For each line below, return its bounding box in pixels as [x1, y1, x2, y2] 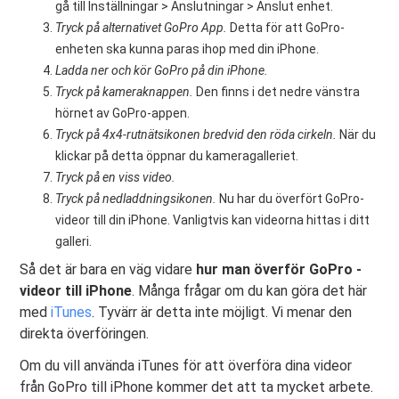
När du [337, 127, 377, 142]
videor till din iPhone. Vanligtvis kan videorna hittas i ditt [55, 213, 370, 228]
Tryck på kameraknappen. [55, 85, 194, 100]
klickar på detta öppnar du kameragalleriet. [55, 149, 299, 164]
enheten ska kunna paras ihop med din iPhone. [55, 42, 320, 57]
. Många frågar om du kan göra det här [132, 282, 368, 300]
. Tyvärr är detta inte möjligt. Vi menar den [92, 304, 353, 322]
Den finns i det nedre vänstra [193, 85, 361, 100]
